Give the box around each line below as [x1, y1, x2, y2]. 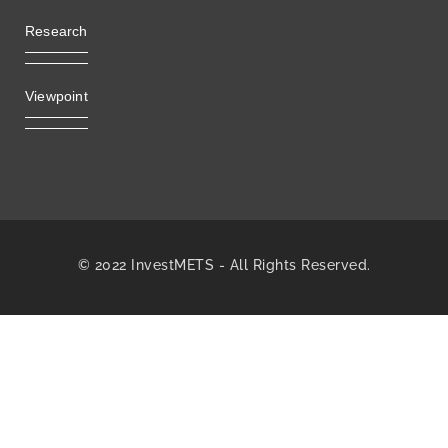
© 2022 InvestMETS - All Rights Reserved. [77, 256, 371, 273]
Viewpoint [25, 87, 88, 104]
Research [25, 22, 88, 39]
